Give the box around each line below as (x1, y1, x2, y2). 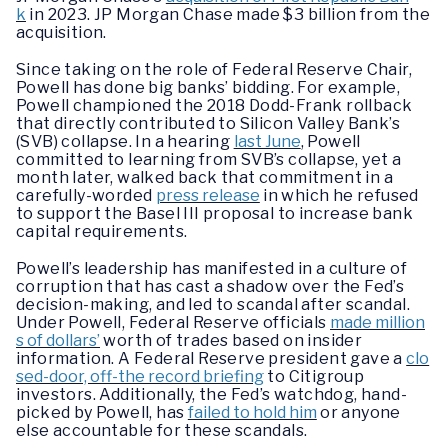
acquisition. (16, 22, 111, 42)
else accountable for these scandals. (16, 421, 308, 441)
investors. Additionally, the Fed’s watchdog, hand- (16, 385, 407, 405)
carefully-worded (16, 186, 156, 206)
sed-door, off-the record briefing (16, 367, 264, 387)
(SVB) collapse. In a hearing (16, 132, 234, 152)
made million (330, 313, 425, 333)
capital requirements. (16, 222, 191, 242)
